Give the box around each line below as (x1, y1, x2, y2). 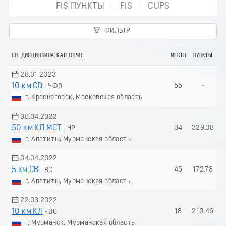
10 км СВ (12, 82, 43, 90)
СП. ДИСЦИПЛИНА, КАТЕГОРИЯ (12, 53, 84, 59)
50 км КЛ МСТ (12, 124, 62, 132)
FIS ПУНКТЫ (56, 1, 105, 11)
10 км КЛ (12, 207, 43, 216)
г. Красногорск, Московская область (25, 93, 143, 101)
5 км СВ (12, 165, 39, 174)
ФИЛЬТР (104, 27, 130, 35)
